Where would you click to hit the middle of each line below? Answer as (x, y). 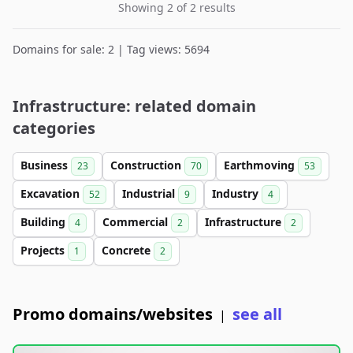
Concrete (128, 250)
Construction (147, 165)
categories (54, 128)
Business (46, 165)
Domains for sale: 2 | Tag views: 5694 (111, 49)
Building (45, 222)
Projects (44, 250)
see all (257, 314)
